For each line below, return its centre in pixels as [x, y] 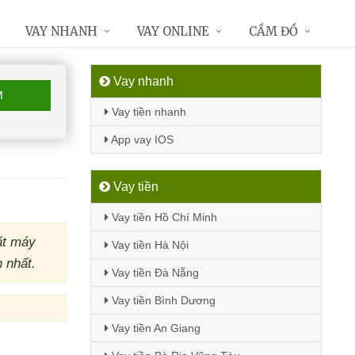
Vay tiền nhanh [147, 112]
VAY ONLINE [173, 31]
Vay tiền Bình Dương [162, 300]
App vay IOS [141, 139]
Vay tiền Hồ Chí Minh [162, 217]
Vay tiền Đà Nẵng [153, 273]
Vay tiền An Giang [154, 328]
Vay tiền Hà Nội [148, 245]
